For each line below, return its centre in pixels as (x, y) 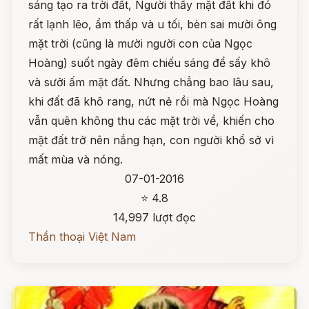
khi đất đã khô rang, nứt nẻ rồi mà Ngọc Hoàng (153, 101)
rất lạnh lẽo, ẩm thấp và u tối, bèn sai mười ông (152, 24)
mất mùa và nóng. (76, 159)
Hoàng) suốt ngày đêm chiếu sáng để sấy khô (149, 63)
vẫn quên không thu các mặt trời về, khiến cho (151, 121)
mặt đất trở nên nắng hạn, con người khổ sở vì (151, 140)
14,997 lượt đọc (154, 217)
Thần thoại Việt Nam (82, 237)
